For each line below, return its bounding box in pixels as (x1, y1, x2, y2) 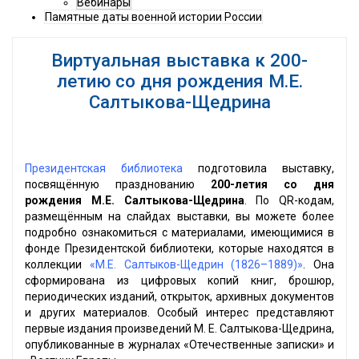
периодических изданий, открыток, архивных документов (25, 290, 334, 304)
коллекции (25, 258, 90, 272)
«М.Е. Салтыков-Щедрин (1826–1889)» (89, 258, 304, 272)
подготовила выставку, (183, 162, 334, 175)
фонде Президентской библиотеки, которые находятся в (25, 242, 334, 256)
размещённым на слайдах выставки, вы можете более (25, 210, 334, 224)
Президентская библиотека (25, 162, 183, 175)
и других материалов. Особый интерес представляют (25, 306, 334, 320)
